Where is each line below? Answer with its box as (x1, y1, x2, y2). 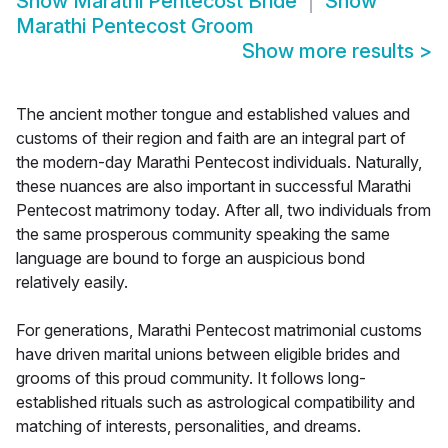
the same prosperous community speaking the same (16, 224, 390, 245)
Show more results (242, 39, 419, 64)
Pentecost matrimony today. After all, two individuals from (16, 200, 431, 221)
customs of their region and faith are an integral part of (16, 128, 406, 149)
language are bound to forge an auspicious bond (16, 248, 365, 269)
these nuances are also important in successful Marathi (16, 176, 411, 197)
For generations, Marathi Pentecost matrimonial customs (16, 320, 422, 341)
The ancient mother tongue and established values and (16, 104, 410, 125)
